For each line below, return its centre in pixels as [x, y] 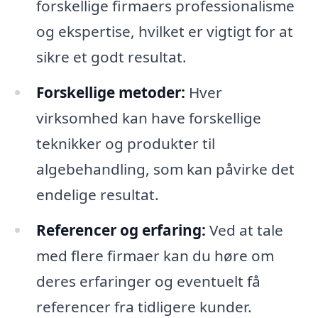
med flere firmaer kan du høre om [155, 256]
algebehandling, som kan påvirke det [165, 169]
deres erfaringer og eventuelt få [148, 281]
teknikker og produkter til [125, 144]
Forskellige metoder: [110, 93]
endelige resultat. [97, 195]
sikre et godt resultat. [111, 57]
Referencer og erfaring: [121, 230]
